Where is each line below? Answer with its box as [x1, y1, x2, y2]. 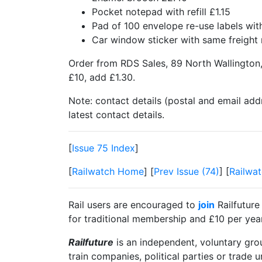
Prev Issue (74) [154, 166, 219, 177]
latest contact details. [68, 109, 164, 120]
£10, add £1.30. [68, 71, 135, 83]
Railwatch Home [72, 166, 144, 177]
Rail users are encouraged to [68, 199, 198, 211]
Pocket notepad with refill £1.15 [92, 6, 230, 18]
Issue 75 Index [72, 142, 135, 154]
